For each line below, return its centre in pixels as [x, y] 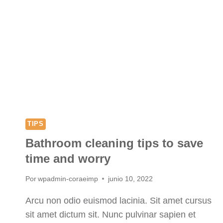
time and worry [68, 158]
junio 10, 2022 [131, 178]
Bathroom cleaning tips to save [114, 143]
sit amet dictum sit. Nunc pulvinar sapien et [111, 214]
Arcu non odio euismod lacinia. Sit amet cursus [118, 200]
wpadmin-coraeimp [68, 178]
